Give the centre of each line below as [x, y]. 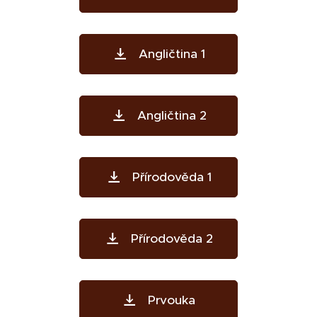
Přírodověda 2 [172, 238]
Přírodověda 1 [172, 177]
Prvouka [172, 300]
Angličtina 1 [172, 54]
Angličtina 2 [172, 115]
